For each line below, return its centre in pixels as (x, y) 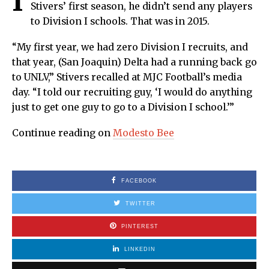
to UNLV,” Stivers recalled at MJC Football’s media (127, 77)
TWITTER (140, 203)
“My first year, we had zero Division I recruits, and (130, 47)
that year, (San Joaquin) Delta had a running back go (134, 62)
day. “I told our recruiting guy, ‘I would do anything (132, 92)
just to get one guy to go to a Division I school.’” (123, 107)
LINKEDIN (140, 249)
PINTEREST (140, 226)
